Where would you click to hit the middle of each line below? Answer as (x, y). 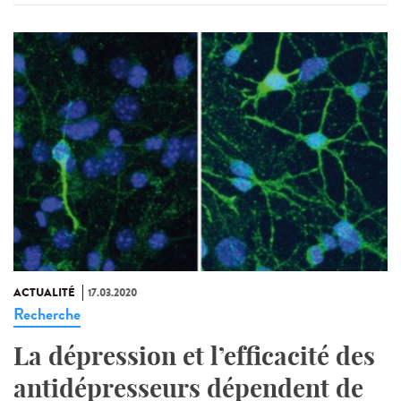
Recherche (47, 315)
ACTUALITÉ (44, 293)
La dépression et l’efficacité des (194, 356)
